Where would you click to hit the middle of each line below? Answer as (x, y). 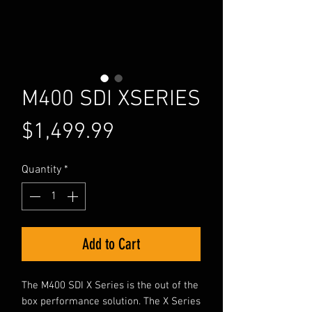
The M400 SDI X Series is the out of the (110, 286)
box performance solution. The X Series (111, 302)
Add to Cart (111, 244)
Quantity (41, 170)
